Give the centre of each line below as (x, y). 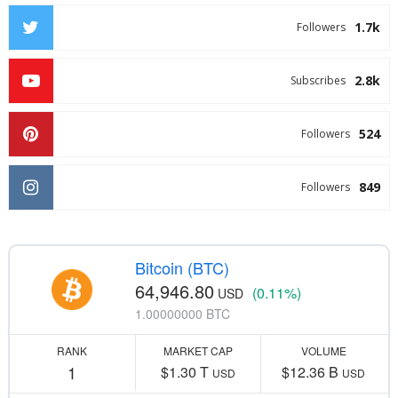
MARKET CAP (198, 350)
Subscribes (318, 80)
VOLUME (323, 350)
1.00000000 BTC (182, 313)
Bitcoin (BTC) (182, 267)
